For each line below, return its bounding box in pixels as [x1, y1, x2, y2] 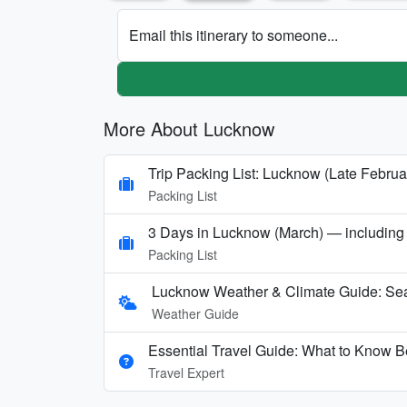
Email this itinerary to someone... [129, 24, 338, 45]
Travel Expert [148, 362, 224, 382]
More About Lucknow [104, 114, 274, 142]
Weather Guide [152, 303, 239, 323]
